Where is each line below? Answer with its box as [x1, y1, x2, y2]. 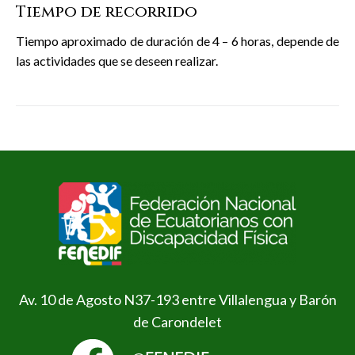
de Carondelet [133, 313, 222, 331]
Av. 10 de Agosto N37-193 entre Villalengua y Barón [18, 291, 337, 309]
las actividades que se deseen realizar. [16, 52, 218, 68]
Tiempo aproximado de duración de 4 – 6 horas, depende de [16, 32, 339, 48]
